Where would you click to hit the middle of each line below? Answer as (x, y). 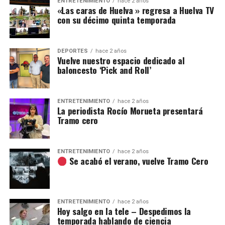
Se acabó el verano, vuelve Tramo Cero (138, 161)
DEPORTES (72, 51)
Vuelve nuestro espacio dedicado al (121, 60)
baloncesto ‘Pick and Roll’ (104, 70)
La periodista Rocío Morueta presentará (130, 110)
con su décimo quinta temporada (117, 20)
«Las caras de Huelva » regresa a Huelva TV (135, 10)
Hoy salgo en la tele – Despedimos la (124, 211)
